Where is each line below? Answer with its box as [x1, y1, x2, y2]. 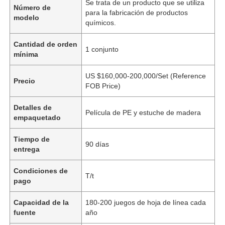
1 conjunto [85, 45, 119, 53]
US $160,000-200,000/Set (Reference [85, 71, 206, 80]
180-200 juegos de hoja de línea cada [85, 198, 206, 206]
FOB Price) [85, 81, 121, 90]
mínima [14, 50, 39, 58]
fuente [14, 208, 36, 216]
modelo [14, 13, 40, 22]
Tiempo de [14, 135, 50, 143]
